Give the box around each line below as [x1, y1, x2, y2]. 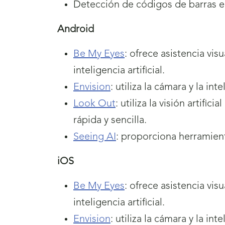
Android [57, 24, 94, 35]
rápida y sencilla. [73, 115, 147, 126]
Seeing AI [73, 132, 116, 142]
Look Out [73, 98, 116, 109]
